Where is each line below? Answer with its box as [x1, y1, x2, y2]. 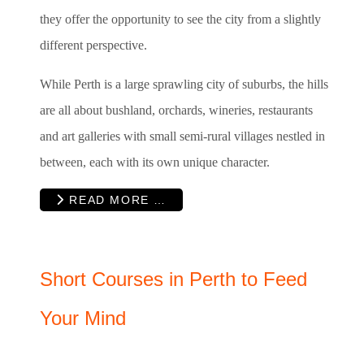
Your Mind [40, 306, 126, 329]
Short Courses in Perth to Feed [40, 267, 307, 290]
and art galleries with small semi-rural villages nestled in [40, 129, 325, 144]
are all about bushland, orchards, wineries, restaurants [40, 103, 313, 118]
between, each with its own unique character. [40, 155, 270, 170]
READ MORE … [64, 193, 167, 206]
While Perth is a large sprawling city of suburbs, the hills [40, 77, 328, 92]
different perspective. [40, 38, 147, 53]
